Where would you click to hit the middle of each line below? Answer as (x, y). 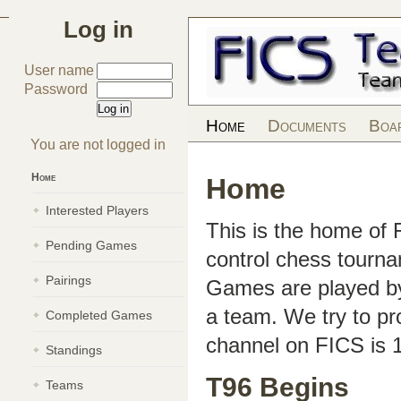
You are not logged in (98, 145)
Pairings (68, 280)
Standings (74, 350)
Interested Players (97, 210)
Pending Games (91, 245)
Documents (307, 126)
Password (56, 89)
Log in (98, 30)
